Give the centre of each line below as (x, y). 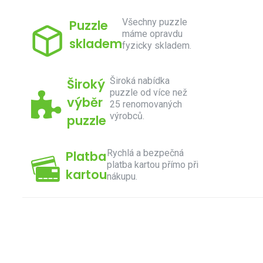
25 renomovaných (146, 104)
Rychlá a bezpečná (145, 153)
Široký (86, 84)
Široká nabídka (139, 81)
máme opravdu (152, 34)
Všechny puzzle (155, 22)
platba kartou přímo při (153, 165)
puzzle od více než (148, 92)
